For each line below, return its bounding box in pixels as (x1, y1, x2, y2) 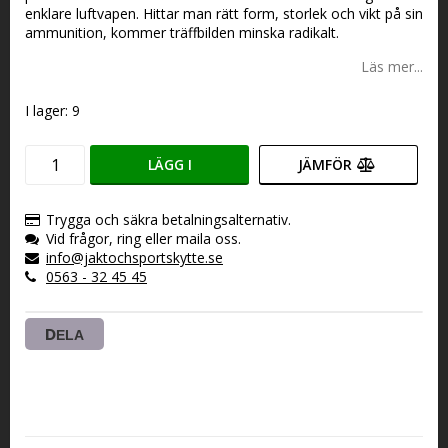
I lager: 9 (25, 101, 80, 120)
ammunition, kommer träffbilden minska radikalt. (25, 23, 339, 42)
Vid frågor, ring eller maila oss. (46, 229, 241, 248)
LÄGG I (147, 155, 192, 174)
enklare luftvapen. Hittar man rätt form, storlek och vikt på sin (25, 4, 423, 23)
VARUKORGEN (112, 195, 208, 214)
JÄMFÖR (297, 155, 352, 174)
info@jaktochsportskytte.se (46, 248, 223, 267)
